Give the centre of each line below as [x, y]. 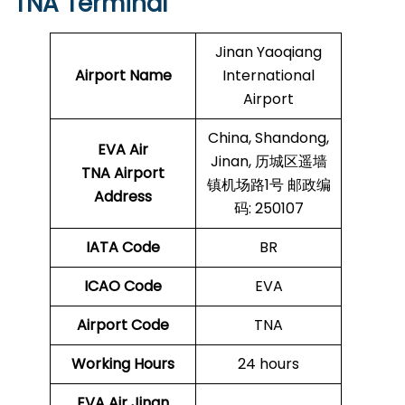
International [268, 76]
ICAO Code [123, 287]
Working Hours [123, 364]
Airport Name [123, 76]
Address [123, 197]
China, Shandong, [268, 138]
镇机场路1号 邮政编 [268, 185]
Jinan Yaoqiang [268, 52]
